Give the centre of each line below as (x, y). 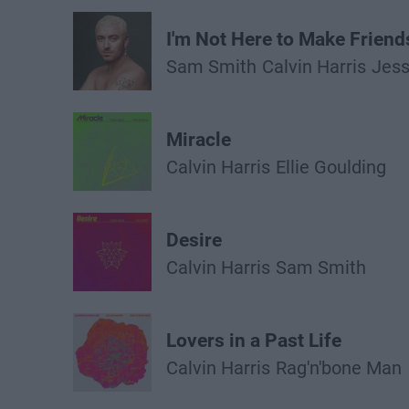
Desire (194, 240)
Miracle (199, 140)
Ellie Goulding (331, 167)
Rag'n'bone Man (339, 368)
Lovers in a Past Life (254, 341)
